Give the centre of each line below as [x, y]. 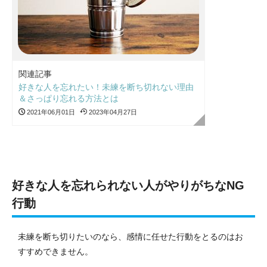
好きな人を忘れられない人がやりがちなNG [128, 186]
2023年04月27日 [112, 112]
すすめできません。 [55, 252]
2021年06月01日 [50, 112]
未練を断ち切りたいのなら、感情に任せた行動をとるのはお [131, 237]
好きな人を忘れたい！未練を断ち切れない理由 [106, 87]
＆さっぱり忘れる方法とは [69, 99]
